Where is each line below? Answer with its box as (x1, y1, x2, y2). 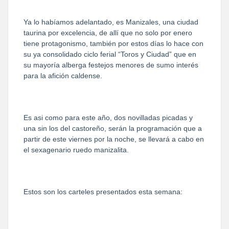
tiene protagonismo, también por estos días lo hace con (24, 39, 203, 48)
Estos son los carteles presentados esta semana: (24, 187, 182, 196)
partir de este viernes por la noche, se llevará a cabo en (24, 134, 204, 143)
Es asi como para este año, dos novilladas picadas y (24, 113, 193, 122)
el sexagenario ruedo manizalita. (24, 145, 129, 154)
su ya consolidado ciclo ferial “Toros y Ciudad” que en (24, 50, 196, 58)
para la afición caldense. (24, 71, 102, 80)
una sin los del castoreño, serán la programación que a (24, 124, 202, 132)
